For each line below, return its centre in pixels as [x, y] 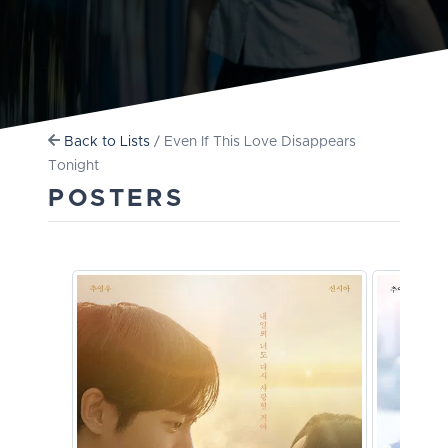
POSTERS [116, 198]
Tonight [73, 165]
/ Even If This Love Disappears [253, 141]
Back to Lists [107, 141]
